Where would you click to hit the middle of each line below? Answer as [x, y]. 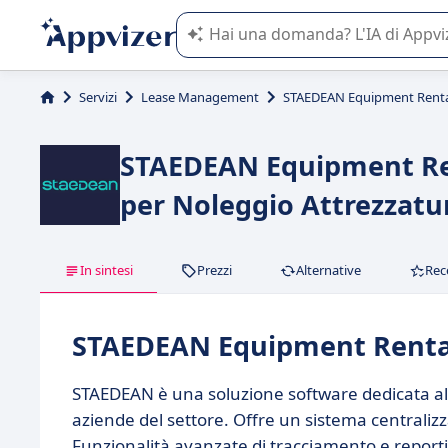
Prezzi [214, 270]
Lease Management [200, 97]
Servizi [98, 97]
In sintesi [106, 270]
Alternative [328, 270]
